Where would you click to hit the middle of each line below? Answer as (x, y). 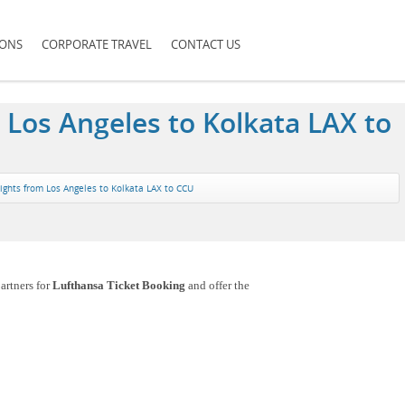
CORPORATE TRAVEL (97, 44)
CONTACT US (206, 44)
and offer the (219, 286)
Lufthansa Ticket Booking (120, 286)
